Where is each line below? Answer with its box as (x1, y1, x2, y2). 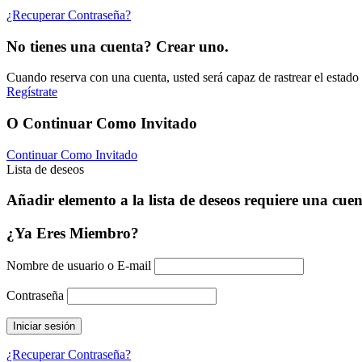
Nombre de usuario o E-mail (6, 258, 151, 272)
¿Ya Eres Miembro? (6, 225, 139, 242)
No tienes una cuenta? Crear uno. (6, 37, 229, 55)
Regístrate (6, 85, 57, 99)
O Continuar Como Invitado (6, 114, 197, 132)
